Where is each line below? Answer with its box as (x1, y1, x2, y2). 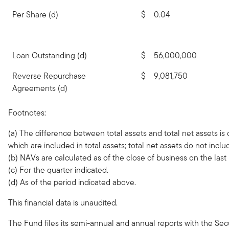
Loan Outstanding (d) (12, 50, 87, 61)
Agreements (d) (12, 82, 67, 94)
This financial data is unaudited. (8, 197, 118, 209)
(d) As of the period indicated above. (8, 176, 136, 188)
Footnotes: (8, 107, 46, 119)
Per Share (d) (12, 9, 58, 20)
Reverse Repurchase (12, 70, 86, 82)
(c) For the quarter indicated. (8, 164, 108, 176)
